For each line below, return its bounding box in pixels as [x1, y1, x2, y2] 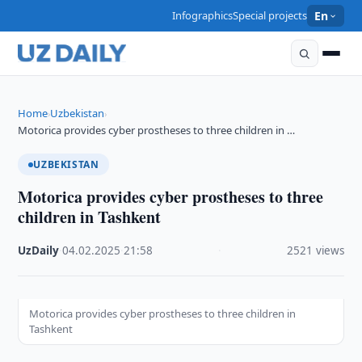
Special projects [233, 8, 308, 23]
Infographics [172, 8, 234, 23]
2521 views [286, 243, 344, 258]
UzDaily [18, 243, 60, 258]
